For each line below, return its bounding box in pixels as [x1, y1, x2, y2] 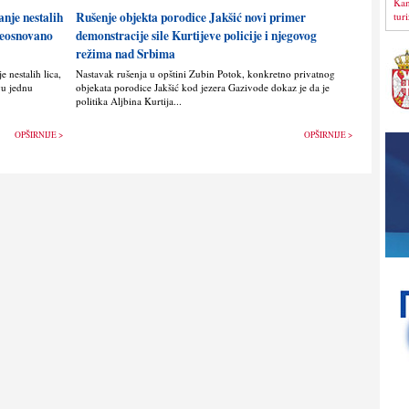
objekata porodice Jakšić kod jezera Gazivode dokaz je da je [75, 80, 330, 95]
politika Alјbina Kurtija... [75, 94, 182, 109]
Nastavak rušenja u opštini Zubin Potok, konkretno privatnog [75, 67, 335, 81]
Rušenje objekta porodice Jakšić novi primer [75, 8, 306, 27]
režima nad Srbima [75, 45, 175, 64]
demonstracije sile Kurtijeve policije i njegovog [75, 26, 317, 46]
